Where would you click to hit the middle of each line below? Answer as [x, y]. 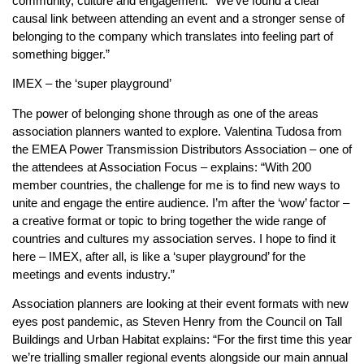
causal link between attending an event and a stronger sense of [178, 18]
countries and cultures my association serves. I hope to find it [174, 238]
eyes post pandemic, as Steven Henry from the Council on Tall [177, 322]
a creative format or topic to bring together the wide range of [169, 220]
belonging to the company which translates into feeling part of [173, 36]
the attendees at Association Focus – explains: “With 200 [162, 167]
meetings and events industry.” [93, 274]
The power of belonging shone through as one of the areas [165, 113]
